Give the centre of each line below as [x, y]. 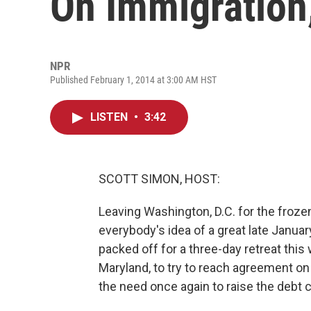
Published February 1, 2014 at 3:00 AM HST [133, 80]
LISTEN [110, 117]
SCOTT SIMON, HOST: [159, 179]
